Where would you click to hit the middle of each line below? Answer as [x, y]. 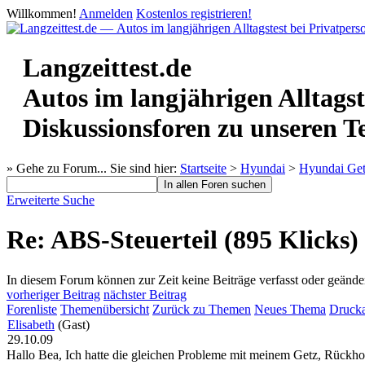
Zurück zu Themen [202, 309]
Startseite [203, 168]
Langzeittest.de [107, 68]
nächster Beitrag [145, 294]
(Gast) [75, 324]
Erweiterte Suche [51, 200]
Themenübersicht [105, 309]
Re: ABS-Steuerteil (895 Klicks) [182, 240]
